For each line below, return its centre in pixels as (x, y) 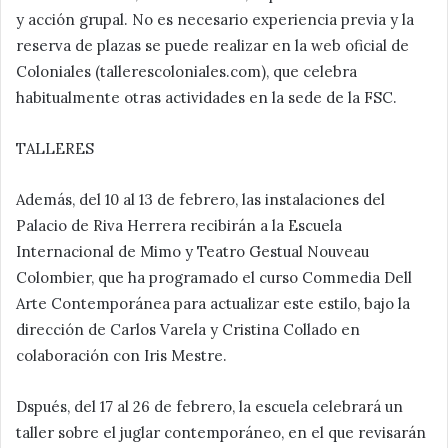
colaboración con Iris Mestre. (121, 355)
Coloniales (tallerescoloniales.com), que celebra (186, 71)
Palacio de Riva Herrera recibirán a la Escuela (179, 225)
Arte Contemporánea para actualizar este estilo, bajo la (213, 303)
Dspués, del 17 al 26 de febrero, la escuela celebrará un (209, 406)
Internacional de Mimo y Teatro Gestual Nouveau (192, 251)
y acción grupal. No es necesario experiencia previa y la (215, 19)
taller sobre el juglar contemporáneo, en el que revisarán (221, 432)
